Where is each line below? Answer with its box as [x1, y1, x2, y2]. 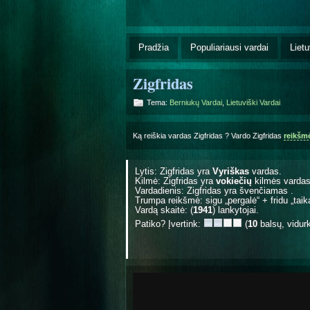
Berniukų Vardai [170, 98, 222, 107]
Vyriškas [212, 165, 249, 176]
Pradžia [138, 42, 169, 53]
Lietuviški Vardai [226, 98, 280, 107]
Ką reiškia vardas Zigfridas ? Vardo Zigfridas [133, 131, 284, 140]
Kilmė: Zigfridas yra [135, 175, 216, 186]
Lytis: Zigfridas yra [135, 165, 212, 176]
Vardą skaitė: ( [135, 204, 193, 215]
